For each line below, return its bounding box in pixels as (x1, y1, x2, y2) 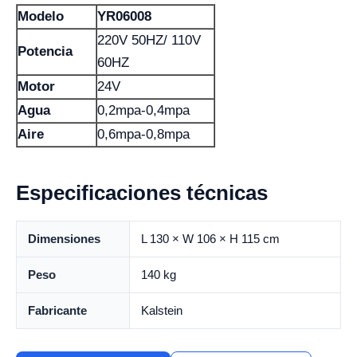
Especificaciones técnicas (16, 180, 268, 205)
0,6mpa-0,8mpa (97, 126, 190, 142)
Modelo (18, 8, 64, 24)
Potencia (18, 43, 73, 59)
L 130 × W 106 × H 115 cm (141, 231, 280, 245)
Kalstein (141, 303, 182, 317)
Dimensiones (28, 231, 100, 245)
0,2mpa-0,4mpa (97, 102, 190, 118)
